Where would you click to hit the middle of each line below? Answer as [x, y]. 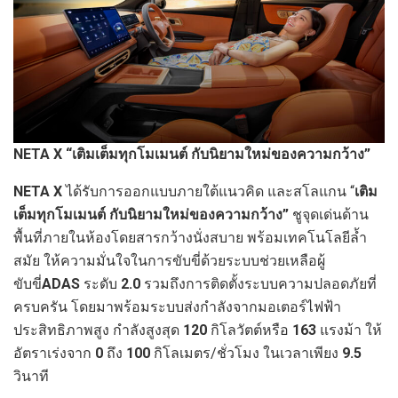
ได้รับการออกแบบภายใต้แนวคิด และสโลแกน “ [210, 192]
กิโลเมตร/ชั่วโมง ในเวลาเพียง [248, 354]
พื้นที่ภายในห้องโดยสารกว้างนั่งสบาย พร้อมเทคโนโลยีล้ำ [190, 238]
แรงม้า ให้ [351, 330]
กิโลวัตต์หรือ [251, 330]
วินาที [33, 377]
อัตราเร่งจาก [54, 354]
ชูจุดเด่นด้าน [329, 215]
